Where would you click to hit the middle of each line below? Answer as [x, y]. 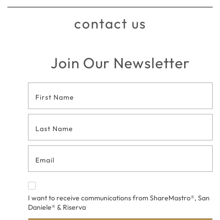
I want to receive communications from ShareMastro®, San [119, 198]
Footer [45, 91]
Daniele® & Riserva [57, 207]
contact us [110, 23]
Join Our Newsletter [120, 63]
